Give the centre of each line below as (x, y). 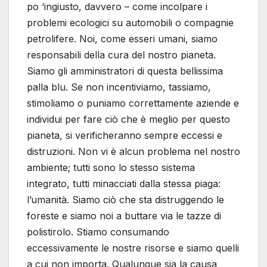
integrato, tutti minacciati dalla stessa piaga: (124, 184)
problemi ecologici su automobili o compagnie (130, 23)
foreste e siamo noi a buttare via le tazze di (124, 216)
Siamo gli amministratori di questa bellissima (125, 71)
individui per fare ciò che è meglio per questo (128, 119)
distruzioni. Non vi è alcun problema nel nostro (133, 152)
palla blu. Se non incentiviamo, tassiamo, (119, 87)
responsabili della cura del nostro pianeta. (121, 55)
